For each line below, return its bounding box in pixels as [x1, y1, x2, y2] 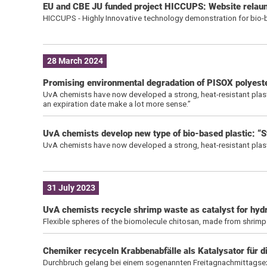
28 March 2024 [46, 56, 103, 66]
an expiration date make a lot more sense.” [42, 98, 191, 108]
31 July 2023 [46, 183, 95, 193]
